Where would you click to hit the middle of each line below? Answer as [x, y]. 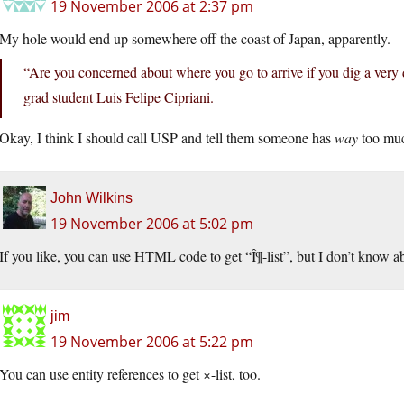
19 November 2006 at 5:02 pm [152, 223]
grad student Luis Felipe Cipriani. [119, 96]
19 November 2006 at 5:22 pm [152, 341]
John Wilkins [92, 197]
